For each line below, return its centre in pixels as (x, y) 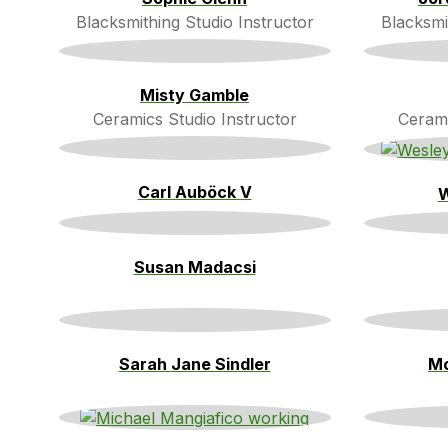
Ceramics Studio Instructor (194, 118)
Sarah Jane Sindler (194, 363)
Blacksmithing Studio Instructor (194, 21)
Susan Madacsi (194, 266)
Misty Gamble (194, 94)
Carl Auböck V (194, 191)
